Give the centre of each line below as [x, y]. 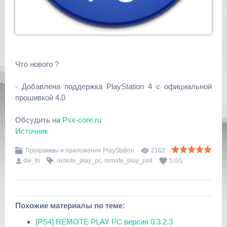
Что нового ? [37, 64]
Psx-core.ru [82, 120]
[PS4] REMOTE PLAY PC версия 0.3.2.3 [104, 222]
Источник [32, 131]
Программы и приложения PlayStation [80, 150]
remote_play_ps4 [128, 161]
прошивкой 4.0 [40, 98]
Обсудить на [39, 120]
